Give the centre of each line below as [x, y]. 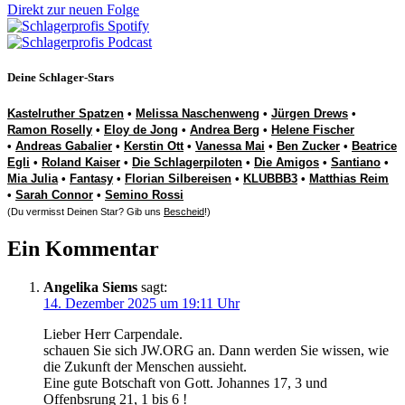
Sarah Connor [54, 195]
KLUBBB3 [270, 179]
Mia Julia [33, 179]
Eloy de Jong [141, 130]
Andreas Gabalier [64, 146]
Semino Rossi [144, 195]
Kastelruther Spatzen [66, 114]
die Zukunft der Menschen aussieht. [145, 367]
